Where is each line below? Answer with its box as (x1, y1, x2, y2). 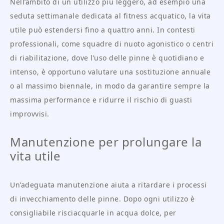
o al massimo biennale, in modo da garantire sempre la (10, 81, 210, 91)
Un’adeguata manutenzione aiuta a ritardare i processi (10, 180, 207, 190)
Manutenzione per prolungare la (10, 133, 201, 150)
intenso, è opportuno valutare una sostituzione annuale (10, 67, 210, 77)
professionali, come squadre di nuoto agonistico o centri (10, 39, 213, 49)
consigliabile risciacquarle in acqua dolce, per (10, 208, 176, 218)
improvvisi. (10, 109, 49, 119)
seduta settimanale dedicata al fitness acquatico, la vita (10, 11, 211, 21)
